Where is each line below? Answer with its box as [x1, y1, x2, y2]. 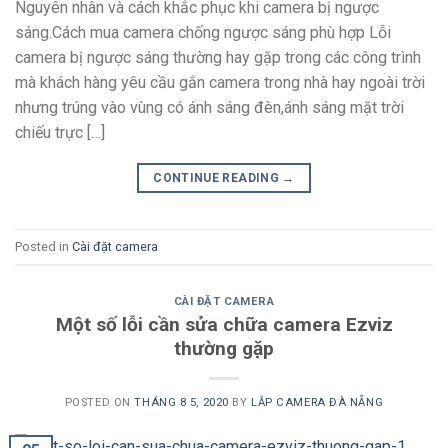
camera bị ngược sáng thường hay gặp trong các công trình [15, 48, 421, 68]
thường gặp [174, 337, 274, 361]
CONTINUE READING [153, 171, 283, 186]
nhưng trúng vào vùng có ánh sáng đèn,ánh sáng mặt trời [15, 98, 404, 118]
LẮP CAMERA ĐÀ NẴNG [251, 396, 384, 410]
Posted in [15, 238, 72, 254]
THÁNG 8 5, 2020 [134, 396, 229, 410]
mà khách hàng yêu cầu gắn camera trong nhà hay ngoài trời [15, 73, 425, 93]
